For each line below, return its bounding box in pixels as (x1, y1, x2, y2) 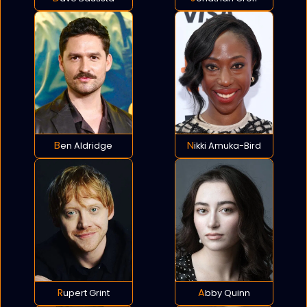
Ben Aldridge (60, 140, 112, 152)
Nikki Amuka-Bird (193, 140, 261, 152)
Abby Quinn (204, 287, 250, 299)
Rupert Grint (62, 287, 110, 299)
